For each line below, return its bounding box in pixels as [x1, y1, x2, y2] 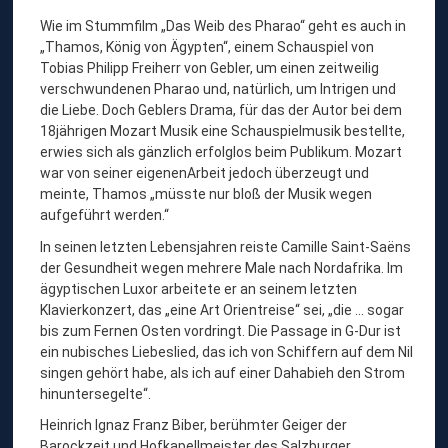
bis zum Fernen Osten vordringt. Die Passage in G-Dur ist [40, 322, 402, 339]
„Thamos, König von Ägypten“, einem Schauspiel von [40, 39, 375, 55]
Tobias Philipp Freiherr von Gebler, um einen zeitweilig [40, 60, 380, 76]
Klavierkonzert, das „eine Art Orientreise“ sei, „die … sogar [40, 301, 405, 318]
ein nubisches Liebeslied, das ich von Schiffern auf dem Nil [40, 343, 414, 360]
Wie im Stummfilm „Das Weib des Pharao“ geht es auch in [40, 18, 407, 34]
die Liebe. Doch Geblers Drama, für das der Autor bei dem [40, 102, 403, 118]
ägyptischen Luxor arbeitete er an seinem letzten [40, 280, 358, 297]
